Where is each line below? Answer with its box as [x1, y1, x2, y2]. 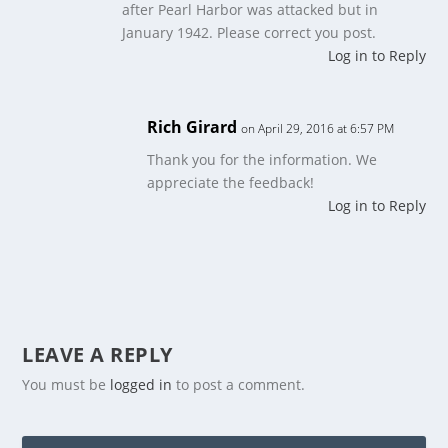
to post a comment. [172, 375, 306, 395]
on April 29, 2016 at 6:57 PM [241, 120, 395, 138]
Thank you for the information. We [147, 150, 378, 170]
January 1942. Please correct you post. [122, 23, 377, 43]
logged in [110, 375, 173, 395]
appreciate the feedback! [147, 173, 315, 193]
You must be [22, 375, 111, 395]
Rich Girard [147, 116, 238, 139]
